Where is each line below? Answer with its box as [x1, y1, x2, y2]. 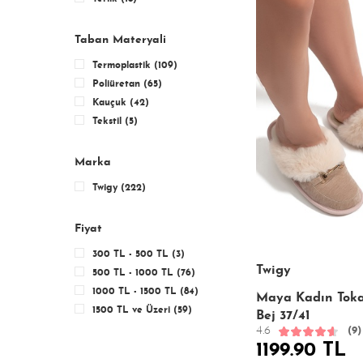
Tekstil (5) [92, 117, 138, 126]
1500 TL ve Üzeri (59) [92, 305, 192, 315]
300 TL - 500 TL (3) [92, 250, 185, 259]
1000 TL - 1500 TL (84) [92, 287, 199, 297]
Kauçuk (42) [92, 98, 149, 108]
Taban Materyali [75, 34, 166, 46]
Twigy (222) [92, 183, 146, 193]
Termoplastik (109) [92, 61, 177, 70]
